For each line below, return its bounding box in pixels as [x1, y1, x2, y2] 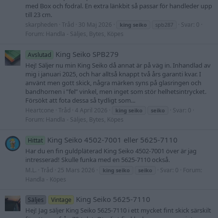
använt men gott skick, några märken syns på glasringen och [25, 78, 201, 88]
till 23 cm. [25, 10, 52, 19]
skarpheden [25, 20, 57, 29]
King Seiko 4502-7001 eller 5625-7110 [47, 135, 178, 145]
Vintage [51, 196, 72, 204]
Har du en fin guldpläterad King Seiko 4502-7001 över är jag [25, 146, 197, 156]
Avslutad [28, 50, 52, 59]
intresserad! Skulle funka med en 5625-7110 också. [25, 155, 170, 164]
